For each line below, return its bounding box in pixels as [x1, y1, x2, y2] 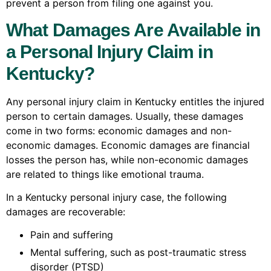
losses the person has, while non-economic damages [6, 153, 248, 166]
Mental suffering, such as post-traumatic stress [30, 246, 246, 259]
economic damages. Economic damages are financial [6, 139, 250, 151]
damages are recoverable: [6, 205, 125, 218]
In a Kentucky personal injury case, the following [6, 191, 227, 203]
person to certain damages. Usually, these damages [6, 109, 243, 122]
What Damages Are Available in [6, 19, 260, 40]
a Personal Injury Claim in [6, 41, 213, 62]
